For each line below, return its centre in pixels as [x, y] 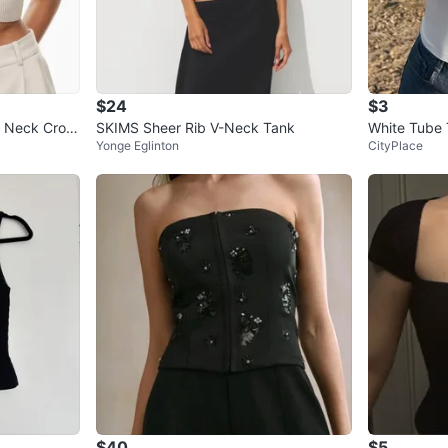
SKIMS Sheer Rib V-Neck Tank [195, 128]
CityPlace [395, 146]
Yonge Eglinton [137, 146]
